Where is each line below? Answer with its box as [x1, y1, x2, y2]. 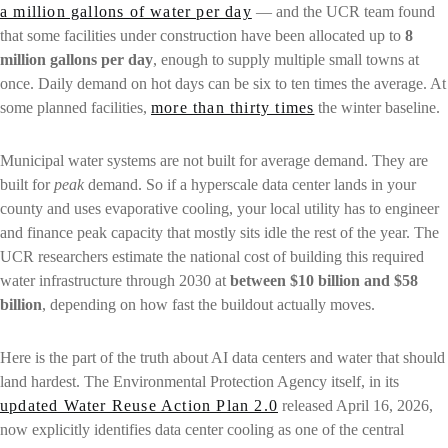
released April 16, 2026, [278, 396, 433, 414]
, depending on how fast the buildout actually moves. [42, 296, 375, 314]
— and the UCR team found [251, 3, 435, 21]
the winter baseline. [314, 99, 441, 117]
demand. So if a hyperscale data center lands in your [84, 176, 416, 194]
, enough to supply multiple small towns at [153, 51, 419, 69]
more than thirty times [151, 99, 315, 117]
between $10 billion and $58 [230, 272, 418, 290]
